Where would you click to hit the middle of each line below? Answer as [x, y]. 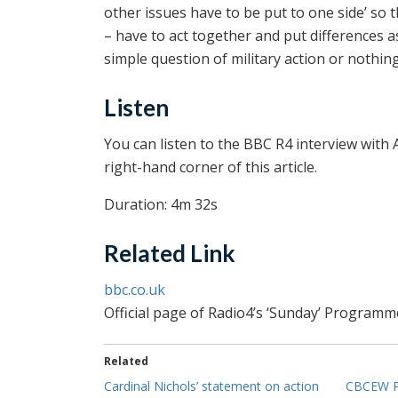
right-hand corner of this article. [211, 167]
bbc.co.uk [135, 289]
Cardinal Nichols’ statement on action [211, 386]
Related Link [170, 253]
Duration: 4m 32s [161, 204]
